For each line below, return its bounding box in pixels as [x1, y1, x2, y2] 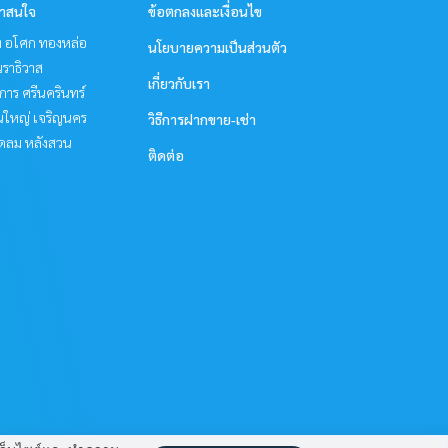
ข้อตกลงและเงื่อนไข [148, 2, 262, 20]
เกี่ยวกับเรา [148, 74, 210, 92]
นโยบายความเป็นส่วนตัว [148, 38, 287, 56]
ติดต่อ [148, 146, 184, 164]
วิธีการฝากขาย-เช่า [148, 110, 256, 128]
